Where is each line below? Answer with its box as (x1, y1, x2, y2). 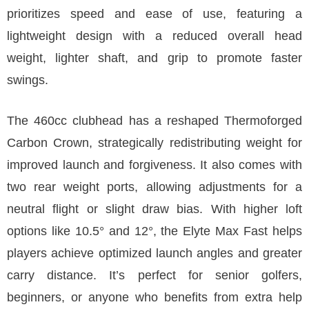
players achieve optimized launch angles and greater (7, 246, 302, 260)
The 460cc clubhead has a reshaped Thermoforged (7, 114, 302, 128)
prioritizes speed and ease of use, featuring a (7, 7, 302, 21)
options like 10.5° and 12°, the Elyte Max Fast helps (7, 224, 302, 238)
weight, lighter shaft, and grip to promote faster (7, 51, 302, 65)
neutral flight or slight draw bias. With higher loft (7, 202, 302, 216)
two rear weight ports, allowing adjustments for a (7, 180, 302, 194)
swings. (7, 73, 48, 87)
